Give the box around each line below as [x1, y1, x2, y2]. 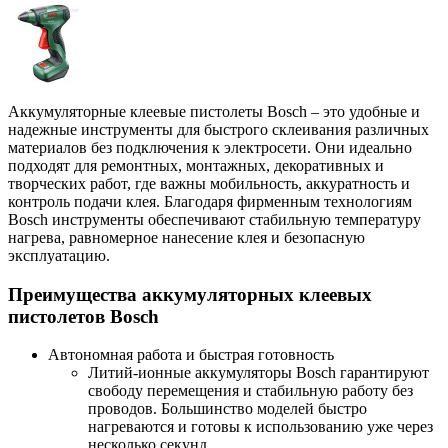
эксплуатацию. [8, 246, 110, 264]
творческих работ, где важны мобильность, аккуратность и [8, 174, 410, 192]
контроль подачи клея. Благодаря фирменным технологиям [8, 192, 412, 210]
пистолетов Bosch [8, 305, 159, 327]
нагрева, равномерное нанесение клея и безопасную [8, 228, 365, 246]
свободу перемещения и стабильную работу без [88, 382, 413, 400]
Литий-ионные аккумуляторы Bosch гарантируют [88, 364, 429, 382]
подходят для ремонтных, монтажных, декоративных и [8, 156, 384, 174]
